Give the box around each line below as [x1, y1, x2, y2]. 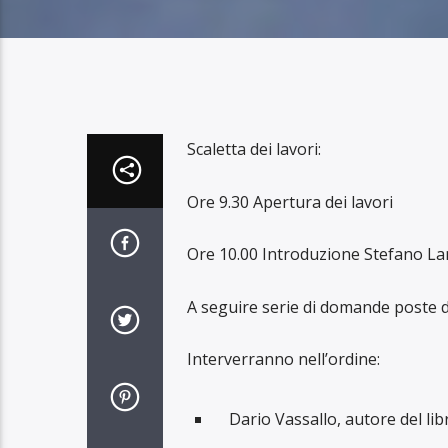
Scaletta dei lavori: [186, 138, 321, 161]
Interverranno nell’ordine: [186, 347, 380, 370]
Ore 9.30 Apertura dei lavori [186, 190, 393, 213]
